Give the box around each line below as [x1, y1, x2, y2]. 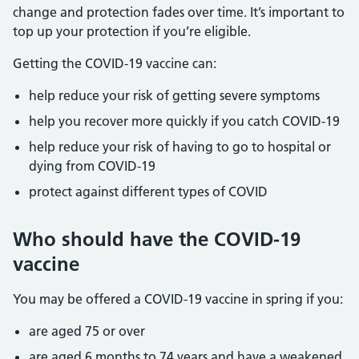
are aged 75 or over [29, 323, 145, 339]
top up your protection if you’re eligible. [13, 23, 251, 39]
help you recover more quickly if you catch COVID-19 [29, 113, 340, 129]
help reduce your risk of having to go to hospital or [29, 139, 331, 155]
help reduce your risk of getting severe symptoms [29, 87, 320, 103]
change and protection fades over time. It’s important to [13, 4, 345, 20]
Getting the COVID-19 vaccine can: [13, 55, 216, 71]
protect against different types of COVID [29, 184, 268, 200]
